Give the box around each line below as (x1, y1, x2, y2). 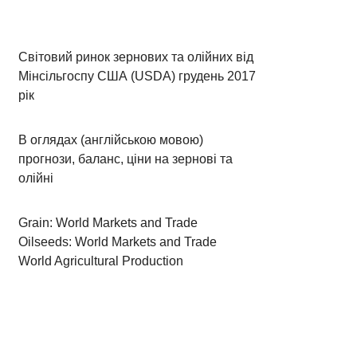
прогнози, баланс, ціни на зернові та (18, 152, 233, 166)
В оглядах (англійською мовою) (18, 133, 204, 147)
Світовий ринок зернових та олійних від (18, 50, 254, 64)
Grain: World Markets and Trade (18, 216, 198, 229)
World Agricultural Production (18, 254, 184, 268)
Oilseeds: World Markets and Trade (18, 235, 218, 249)
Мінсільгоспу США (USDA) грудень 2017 (18, 69, 257, 83)
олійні (18, 171, 54, 185)
